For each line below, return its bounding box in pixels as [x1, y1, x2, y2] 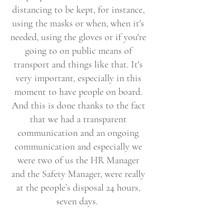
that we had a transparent [30, 113, 127, 125]
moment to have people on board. [14, 86, 142, 98]
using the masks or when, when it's [12, 18, 144, 29]
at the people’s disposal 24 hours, [16, 182, 140, 194]
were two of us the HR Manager [17, 154, 139, 166]
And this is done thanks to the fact [11, 100, 145, 111]
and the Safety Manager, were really [11, 168, 145, 180]
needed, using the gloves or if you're [10, 31, 146, 43]
